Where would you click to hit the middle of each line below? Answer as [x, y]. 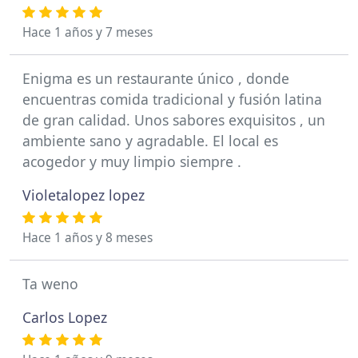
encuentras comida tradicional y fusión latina [172, 99]
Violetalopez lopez [84, 195]
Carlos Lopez [65, 317]
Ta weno [50, 283]
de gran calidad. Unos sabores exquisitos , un [174, 119]
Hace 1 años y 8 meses [88, 237]
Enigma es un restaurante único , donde [156, 78]
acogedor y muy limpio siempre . [132, 161]
